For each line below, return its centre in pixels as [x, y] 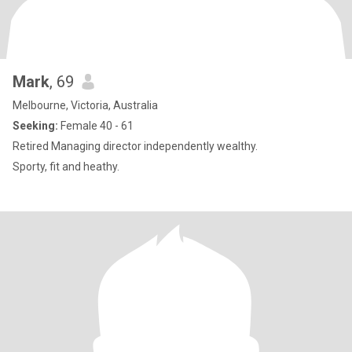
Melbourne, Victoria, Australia [85, 105]
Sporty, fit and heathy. [66, 167]
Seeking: [35, 126]
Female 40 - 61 [96, 126]
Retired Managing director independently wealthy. [135, 146]
